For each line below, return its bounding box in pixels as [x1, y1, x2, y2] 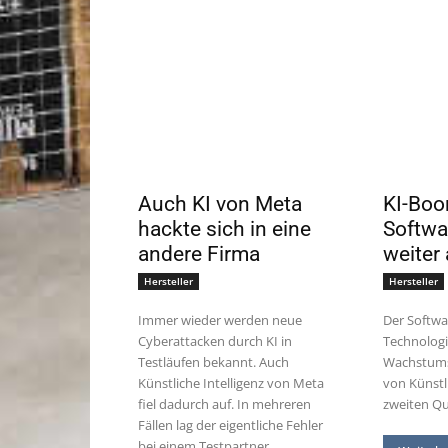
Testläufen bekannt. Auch [138, 352, 289, 371]
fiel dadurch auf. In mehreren [138, 394, 311, 413]
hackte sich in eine [138, 216, 311, 241]
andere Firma [138, 241, 260, 266]
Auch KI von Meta [138, 191, 302, 216]
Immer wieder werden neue [138, 310, 302, 329]
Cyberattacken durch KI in [138, 331, 292, 350]
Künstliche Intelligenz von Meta [138, 373, 324, 392]
